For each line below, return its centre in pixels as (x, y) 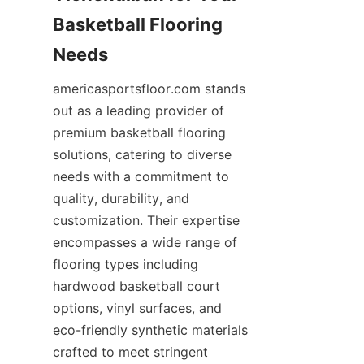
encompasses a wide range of (145, 242)
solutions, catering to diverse (142, 154)
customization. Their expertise (146, 220)
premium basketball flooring (139, 132)
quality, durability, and (121, 198)
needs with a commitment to (141, 176)
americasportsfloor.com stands (149, 89)
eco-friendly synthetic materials (150, 330)
